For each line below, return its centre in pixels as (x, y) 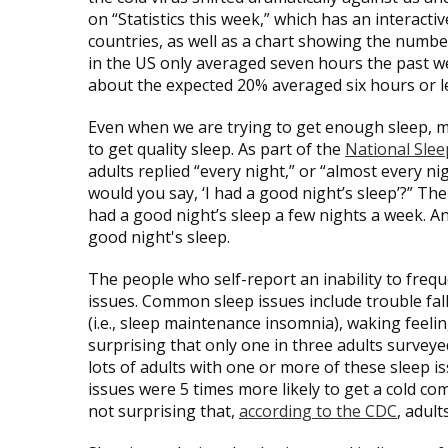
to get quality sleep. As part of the (216, 148)
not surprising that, (163, 410)
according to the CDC (318, 410)
